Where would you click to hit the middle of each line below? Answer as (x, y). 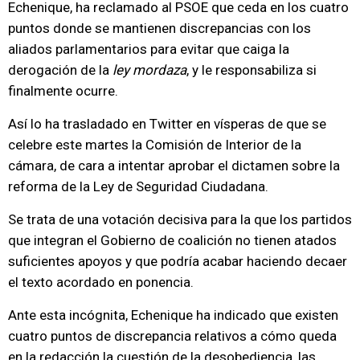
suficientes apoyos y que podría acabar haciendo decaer (178, 261)
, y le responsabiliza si (252, 70)
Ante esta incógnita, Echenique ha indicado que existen (173, 315)
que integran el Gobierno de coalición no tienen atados (172, 240)
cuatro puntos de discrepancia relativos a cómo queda (172, 336)
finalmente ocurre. (63, 91)
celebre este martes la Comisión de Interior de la (155, 145)
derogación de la (60, 70)
